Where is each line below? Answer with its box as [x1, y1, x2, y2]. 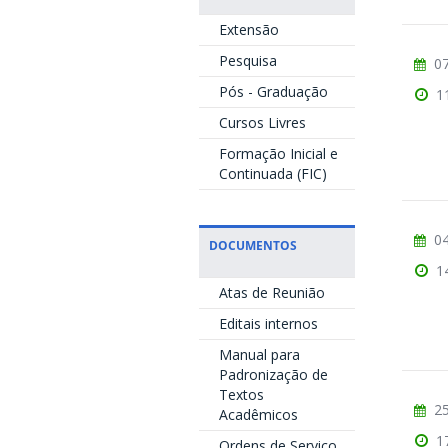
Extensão [218, 20, 279, 39]
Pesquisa [218, 51, 277, 70]
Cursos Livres [218, 113, 306, 132]
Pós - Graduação [218, 82, 328, 101]
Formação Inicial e [218, 144, 338, 163]
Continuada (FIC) [218, 164, 327, 183]
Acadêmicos [218, 405, 298, 424]
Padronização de [218, 365, 328, 384]
